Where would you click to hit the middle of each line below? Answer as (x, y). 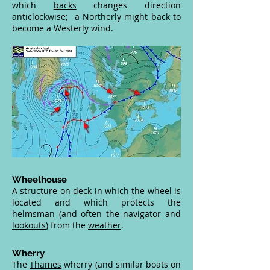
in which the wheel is (136, 191)
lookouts (29, 225)
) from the (67, 225)
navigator (142, 214)
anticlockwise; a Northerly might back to (96, 17)
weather (105, 225)
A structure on (43, 191)
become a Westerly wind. (63, 28)
